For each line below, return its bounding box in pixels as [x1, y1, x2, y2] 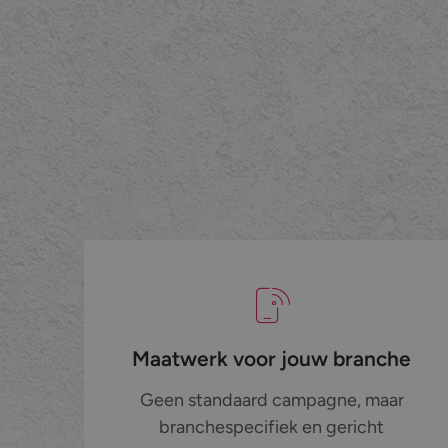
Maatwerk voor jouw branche [132, 346, 412, 372]
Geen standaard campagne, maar [139, 389, 404, 412]
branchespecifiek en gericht [159, 416, 385, 439]
